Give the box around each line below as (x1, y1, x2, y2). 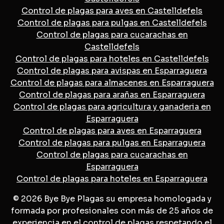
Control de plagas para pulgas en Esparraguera (18, 137, 205, 148)
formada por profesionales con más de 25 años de (11, 205, 213, 216)
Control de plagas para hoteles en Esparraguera (16, 173, 207, 184)
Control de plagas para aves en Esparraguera (22, 125, 201, 136)
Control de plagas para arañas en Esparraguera (19, 89, 205, 100)
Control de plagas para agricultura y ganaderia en (13, 101, 211, 112)
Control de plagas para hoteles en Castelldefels (15, 53, 209, 64)
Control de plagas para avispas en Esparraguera (17, 65, 207, 76)
